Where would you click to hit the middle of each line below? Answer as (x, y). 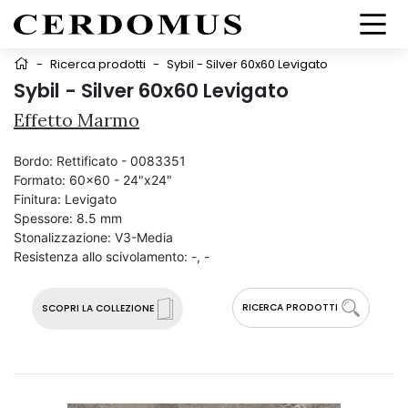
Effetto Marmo (76, 120)
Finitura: (37, 199)
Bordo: (33, 161)
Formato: (40, 180)
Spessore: (43, 218)
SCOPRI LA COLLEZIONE (97, 308)
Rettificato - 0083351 (121, 161)
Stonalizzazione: (62, 237)
